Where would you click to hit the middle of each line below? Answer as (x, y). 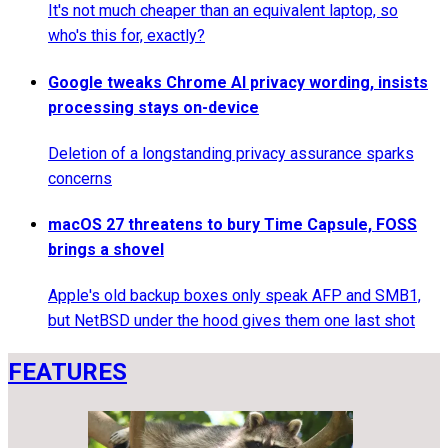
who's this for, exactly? (126, 36)
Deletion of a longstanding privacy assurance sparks (231, 153)
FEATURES (67, 372)
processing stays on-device (153, 107)
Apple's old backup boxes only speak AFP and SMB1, (234, 296)
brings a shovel (106, 250)
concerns (80, 178)
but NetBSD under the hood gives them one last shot (231, 321)
